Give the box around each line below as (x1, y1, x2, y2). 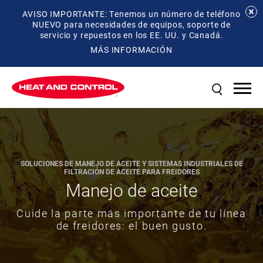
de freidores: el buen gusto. (56, 218, 207, 232)
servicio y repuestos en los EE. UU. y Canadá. (39, 29, 224, 41)
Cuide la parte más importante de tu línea (16, 205, 247, 220)
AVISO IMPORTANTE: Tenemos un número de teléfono (22, 8, 241, 19)
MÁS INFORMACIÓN (90, 44, 173, 56)
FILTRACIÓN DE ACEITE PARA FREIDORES (63, 166, 200, 176)
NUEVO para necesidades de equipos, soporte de (32, 19, 231, 30)
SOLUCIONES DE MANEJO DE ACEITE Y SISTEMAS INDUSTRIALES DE (20, 158, 243, 168)
